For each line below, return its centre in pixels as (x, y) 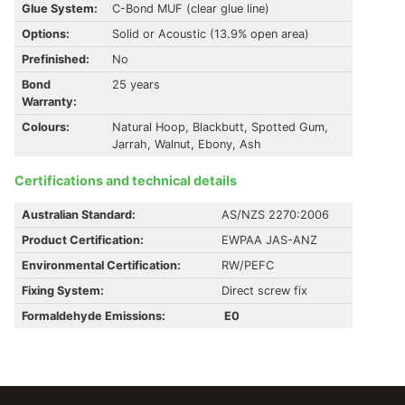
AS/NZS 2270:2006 (275, 215)
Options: (46, 33)
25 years (136, 84)
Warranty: (49, 101)
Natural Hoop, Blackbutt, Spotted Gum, (220, 127)
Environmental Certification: (103, 266)
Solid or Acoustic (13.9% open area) (211, 33)
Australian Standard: (79, 215)
